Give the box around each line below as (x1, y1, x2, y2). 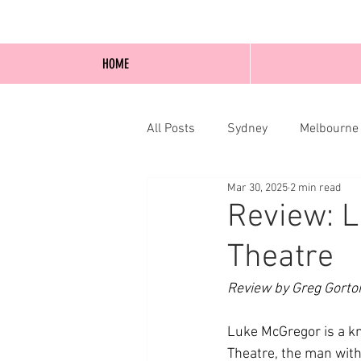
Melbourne (300, 121, 359, 137)
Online (269, 185, 305, 201)
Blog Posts (179, 185, 237, 201)
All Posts (147, 121, 195, 137)
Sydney (227, 121, 268, 137)
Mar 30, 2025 (227, 180, 288, 195)
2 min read (290, 180, 341, 195)
